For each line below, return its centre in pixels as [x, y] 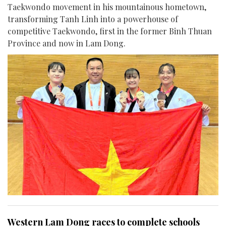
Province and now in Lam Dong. [67, 43]
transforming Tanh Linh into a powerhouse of [93, 19]
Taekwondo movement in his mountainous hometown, [107, 7]
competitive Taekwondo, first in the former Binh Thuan [110, 31]
